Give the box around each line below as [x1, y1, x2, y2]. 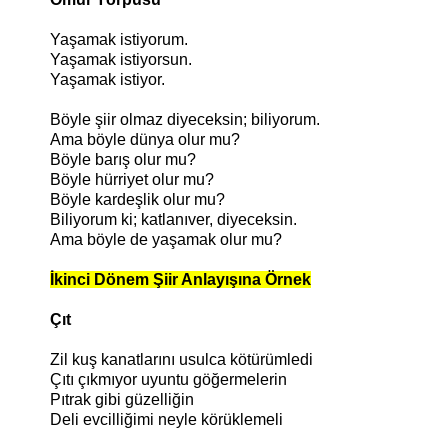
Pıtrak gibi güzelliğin [50, 391, 194, 409]
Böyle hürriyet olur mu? [50, 171, 214, 189]
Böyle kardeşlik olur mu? [50, 191, 225, 209]
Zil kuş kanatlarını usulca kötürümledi [50, 351, 313, 369]
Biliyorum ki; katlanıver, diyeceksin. [50, 211, 297, 229]
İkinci [50, 271, 94, 289]
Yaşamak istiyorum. [50, 31, 188, 49]
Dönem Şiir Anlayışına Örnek [94, 271, 311, 289]
